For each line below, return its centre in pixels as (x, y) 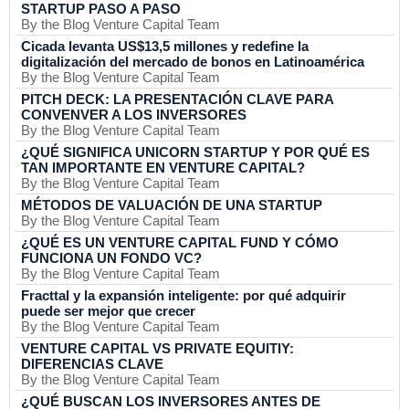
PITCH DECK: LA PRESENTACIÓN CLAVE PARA (177, 99)
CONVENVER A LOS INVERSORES (134, 115)
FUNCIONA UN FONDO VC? (111, 258)
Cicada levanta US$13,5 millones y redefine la (165, 46)
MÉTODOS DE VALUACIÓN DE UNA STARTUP (172, 205)
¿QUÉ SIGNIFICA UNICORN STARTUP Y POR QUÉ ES (195, 152)
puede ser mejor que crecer (108, 311)
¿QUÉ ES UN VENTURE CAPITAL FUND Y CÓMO (180, 242)
